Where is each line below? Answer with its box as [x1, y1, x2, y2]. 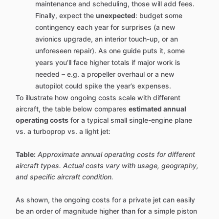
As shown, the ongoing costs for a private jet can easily [16, 196, 195, 204]
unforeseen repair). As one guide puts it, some [35, 46, 185, 55]
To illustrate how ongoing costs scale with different [16, 93, 180, 102]
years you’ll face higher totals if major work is [35, 58, 180, 67]
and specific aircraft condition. [16, 173, 113, 181]
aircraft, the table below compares [16, 105, 129, 113]
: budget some [135, 11, 182, 20]
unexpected [96, 11, 135, 20]
